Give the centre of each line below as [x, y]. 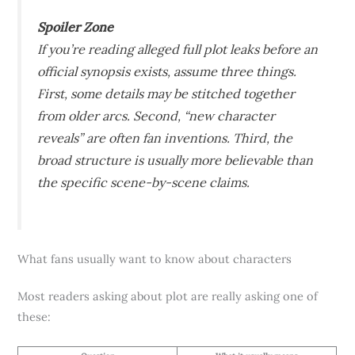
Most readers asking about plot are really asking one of [168, 296]
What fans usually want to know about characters [155, 258]
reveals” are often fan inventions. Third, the [165, 137]
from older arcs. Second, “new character [157, 115]
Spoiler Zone [76, 27]
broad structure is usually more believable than [176, 160]
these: [34, 317]
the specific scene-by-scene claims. [144, 182]
